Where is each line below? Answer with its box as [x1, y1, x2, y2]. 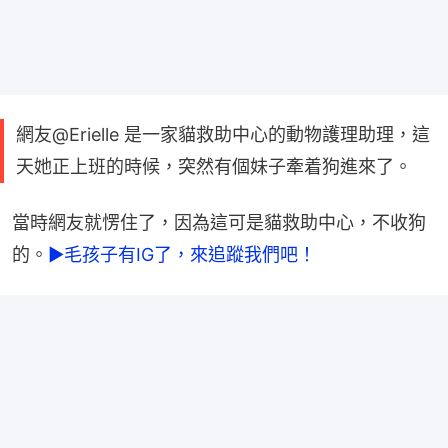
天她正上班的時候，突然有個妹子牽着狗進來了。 [16, 155, 412, 177]
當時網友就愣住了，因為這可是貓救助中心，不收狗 [12, 211, 426, 233]
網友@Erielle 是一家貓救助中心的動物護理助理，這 [16, 123, 430, 145]
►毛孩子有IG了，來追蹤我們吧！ [48, 243, 316, 265]
